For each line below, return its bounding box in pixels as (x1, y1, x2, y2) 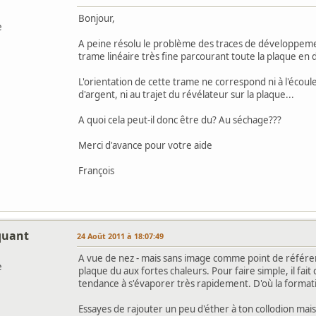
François (78, 164, 114, 177)
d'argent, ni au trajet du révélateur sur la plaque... (78, 87, 294, 101)
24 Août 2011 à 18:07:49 (77, 230, 164, 241)
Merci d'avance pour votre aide (78, 138, 212, 152)
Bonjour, (78, 11, 115, 25)
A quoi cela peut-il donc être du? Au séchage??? (78, 113, 281, 126)
